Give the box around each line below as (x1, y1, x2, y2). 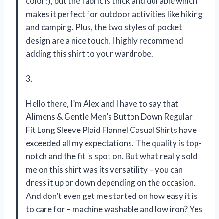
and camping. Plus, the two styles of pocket (26, 22, 182, 33)
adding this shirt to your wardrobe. (26, 48, 153, 59)
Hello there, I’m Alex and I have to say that (26, 98, 178, 109)
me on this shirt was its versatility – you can (26, 164, 183, 175)
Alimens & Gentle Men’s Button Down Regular (26, 111, 193, 122)
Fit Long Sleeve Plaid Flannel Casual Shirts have (26, 125, 197, 135)
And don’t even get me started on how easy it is (26, 191, 197, 201)
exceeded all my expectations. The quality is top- (26, 138, 201, 149)
